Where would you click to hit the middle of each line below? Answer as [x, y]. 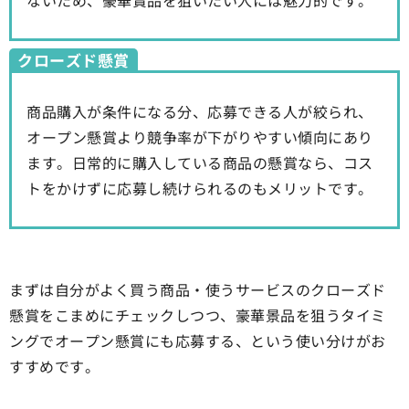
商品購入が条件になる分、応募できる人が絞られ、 [200, 112]
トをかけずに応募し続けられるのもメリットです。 [200, 189]
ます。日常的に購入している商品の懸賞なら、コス [200, 163]
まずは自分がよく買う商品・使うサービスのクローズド [198, 290]
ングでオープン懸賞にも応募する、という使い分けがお [198, 341]
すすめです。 [54, 367]
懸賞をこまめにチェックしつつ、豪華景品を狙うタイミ [198, 315]
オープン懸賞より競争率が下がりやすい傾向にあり [200, 137]
